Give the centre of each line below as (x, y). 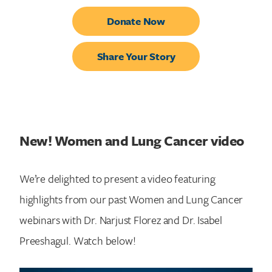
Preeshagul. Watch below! (78, 240)
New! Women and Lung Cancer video (132, 140)
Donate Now (136, 21)
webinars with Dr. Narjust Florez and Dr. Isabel (121, 219)
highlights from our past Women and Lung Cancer (131, 199)
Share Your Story (136, 56)
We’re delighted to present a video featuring (117, 178)
